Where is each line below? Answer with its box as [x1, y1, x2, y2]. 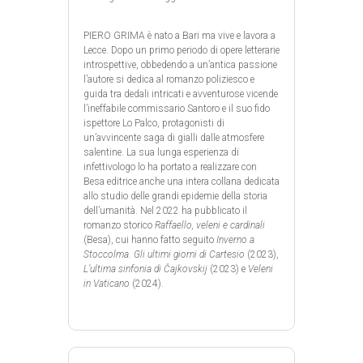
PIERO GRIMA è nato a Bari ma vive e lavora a [83, 29, 275, 41]
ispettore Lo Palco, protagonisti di [83, 117, 224, 129]
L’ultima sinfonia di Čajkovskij [83, 263, 207, 275]
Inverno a [216, 233, 254, 246]
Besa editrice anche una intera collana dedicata [83, 175, 280, 187]
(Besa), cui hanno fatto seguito [83, 233, 216, 246]
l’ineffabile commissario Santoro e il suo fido [83, 102, 270, 114]
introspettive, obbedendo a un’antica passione [83, 58, 277, 70]
